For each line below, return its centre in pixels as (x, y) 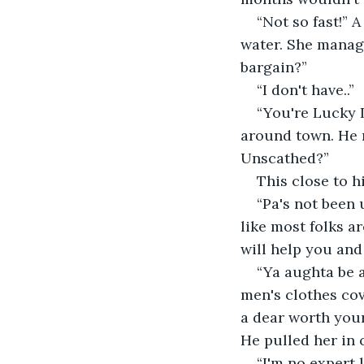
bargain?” (274, 67)
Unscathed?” (285, 158)
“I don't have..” (305, 89)
